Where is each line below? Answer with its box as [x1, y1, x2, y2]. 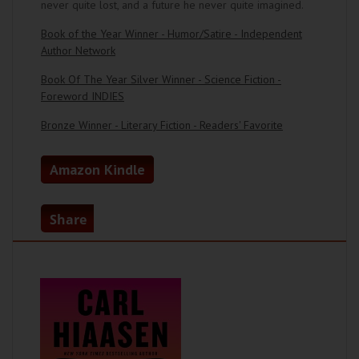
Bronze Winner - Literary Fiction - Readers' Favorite [41, 118, 283, 132]
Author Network [41, 43, 115, 58]
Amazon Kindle [50, 160, 145, 179]
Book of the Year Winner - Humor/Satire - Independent [41, 26, 302, 41]
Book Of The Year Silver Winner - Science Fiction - [41, 72, 281, 87]
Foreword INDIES [41, 89, 124, 103]
